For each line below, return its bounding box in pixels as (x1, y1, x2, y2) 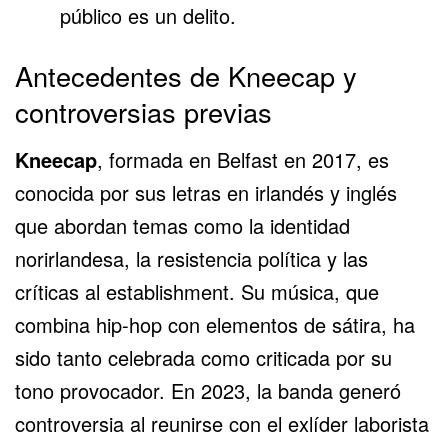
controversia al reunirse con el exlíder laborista (15, 409, 429, 439)
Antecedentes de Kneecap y (15, 55, 357, 95)
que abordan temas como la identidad (15, 211, 350, 241)
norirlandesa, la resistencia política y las (15, 244, 368, 274)
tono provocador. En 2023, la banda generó (15, 376, 401, 406)
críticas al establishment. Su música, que (15, 277, 379, 307)
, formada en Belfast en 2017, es (97, 145, 389, 175)
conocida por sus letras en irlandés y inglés (15, 178, 397, 208)
